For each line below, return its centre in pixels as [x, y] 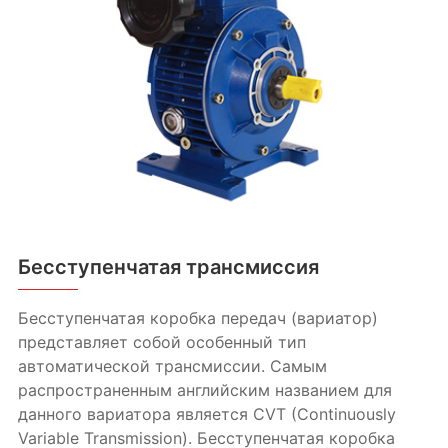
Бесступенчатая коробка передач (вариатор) [197, 318]
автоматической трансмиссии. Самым [172, 366]
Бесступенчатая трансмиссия [168, 267]
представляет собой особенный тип [161, 342]
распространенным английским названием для [204, 390]
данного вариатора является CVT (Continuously [206, 414]
